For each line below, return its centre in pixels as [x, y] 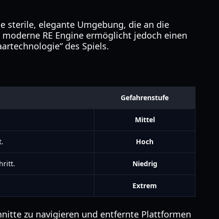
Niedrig [145, 164]
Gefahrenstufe [145, 98]
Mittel [145, 120]
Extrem [145, 186]
